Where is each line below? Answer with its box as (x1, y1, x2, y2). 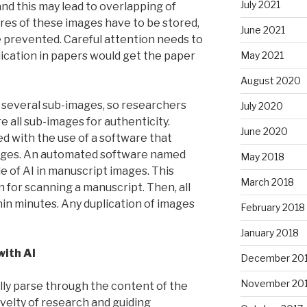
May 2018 (240, 150, 284, 162)
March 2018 (240, 175, 294, 188)
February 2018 (240, 201, 305, 213)
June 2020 (240, 125, 288, 137)
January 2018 (240, 226, 299, 238)
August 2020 (240, 74, 301, 86)
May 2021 (240, 49, 284, 61)
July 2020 (240, 99, 283, 112)
